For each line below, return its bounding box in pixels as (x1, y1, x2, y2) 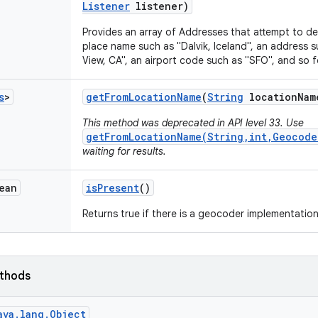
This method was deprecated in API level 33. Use (82, 116, 304, 129)
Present (97, 181, 139, 194)
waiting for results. (82, 145, 166, 158)
